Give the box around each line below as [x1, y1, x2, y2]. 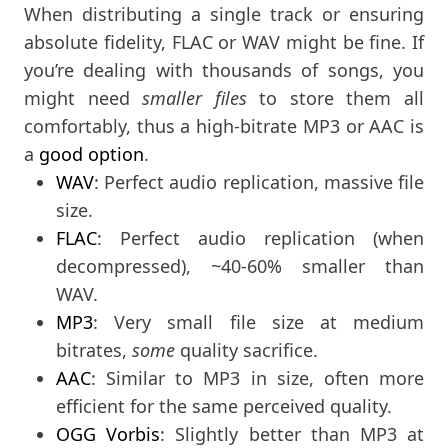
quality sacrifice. [175, 337, 318, 362]
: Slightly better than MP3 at [160, 421, 425, 446]
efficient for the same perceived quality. [56, 393, 392, 418]
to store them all [246, 85, 425, 110]
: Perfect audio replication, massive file [94, 169, 424, 194]
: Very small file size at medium [93, 309, 424, 334]
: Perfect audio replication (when [97, 225, 424, 250]
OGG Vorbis [56, 421, 161, 446]
